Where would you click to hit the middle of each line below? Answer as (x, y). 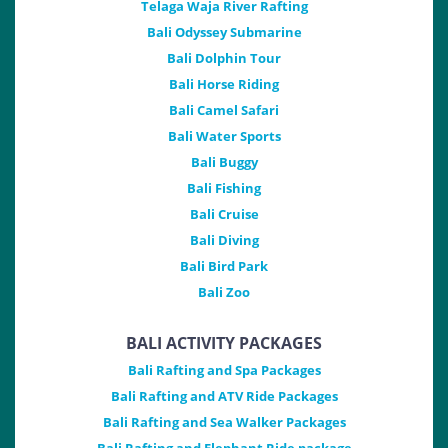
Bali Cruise (224, 214)
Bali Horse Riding (224, 84)
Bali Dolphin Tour (224, 58)
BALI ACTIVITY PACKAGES (224, 343)
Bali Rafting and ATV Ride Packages (224, 396)
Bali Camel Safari (224, 110)
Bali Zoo (224, 292)
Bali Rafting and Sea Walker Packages (224, 422)
